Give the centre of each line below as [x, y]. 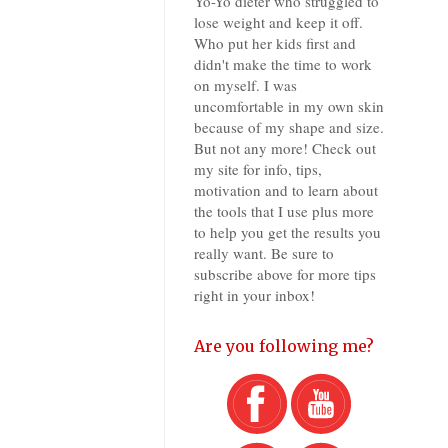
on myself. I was [245, 85]
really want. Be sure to [264, 253]
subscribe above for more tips [285, 274]
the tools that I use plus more [284, 211]
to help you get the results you [287, 232]
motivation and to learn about [286, 190]
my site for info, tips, [258, 169]
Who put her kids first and [275, 43]
